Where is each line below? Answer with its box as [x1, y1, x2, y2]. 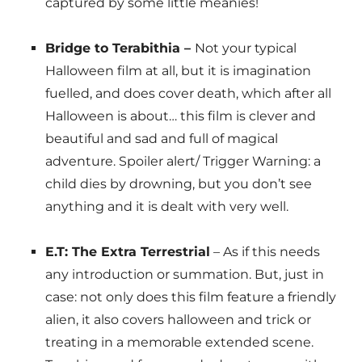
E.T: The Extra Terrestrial [44, 244, 210, 260]
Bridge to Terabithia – [44, 40, 195, 57]
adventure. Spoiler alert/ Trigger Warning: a [44, 154, 321, 170]
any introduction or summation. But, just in [44, 267, 324, 283]
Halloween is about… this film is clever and [44, 108, 316, 124]
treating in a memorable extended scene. [44, 335, 314, 351]
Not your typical [194, 40, 297, 57]
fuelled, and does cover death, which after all [44, 86, 331, 102]
